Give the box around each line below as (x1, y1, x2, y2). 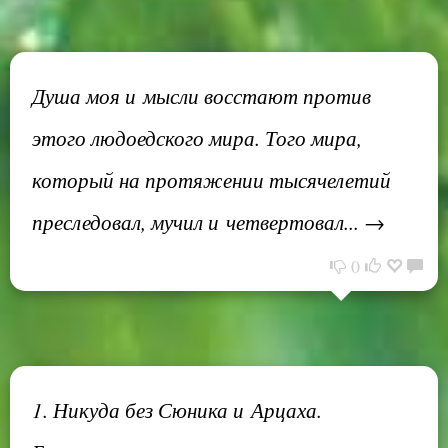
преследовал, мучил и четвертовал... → (32, 207, 385, 236)
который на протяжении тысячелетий (32, 165, 391, 194)
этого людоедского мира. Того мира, (32, 123, 362, 152)
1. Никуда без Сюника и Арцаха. (32, 395, 322, 424)
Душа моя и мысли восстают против (32, 81, 371, 110)
